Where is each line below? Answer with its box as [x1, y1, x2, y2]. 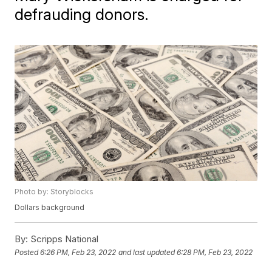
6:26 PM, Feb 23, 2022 [40, 247, 117, 257]
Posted [15, 247, 41, 257]
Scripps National [28, 233, 99, 245]
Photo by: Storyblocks [15, 187, 94, 197]
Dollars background [15, 203, 85, 212]
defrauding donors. [15, 5, 149, 24]
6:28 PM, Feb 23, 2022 [177, 247, 253, 257]
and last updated [118, 247, 175, 257]
